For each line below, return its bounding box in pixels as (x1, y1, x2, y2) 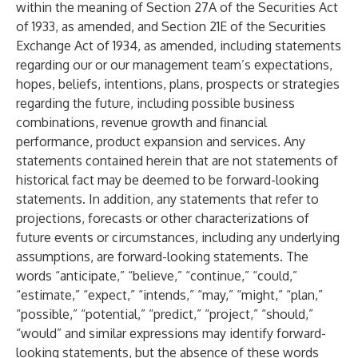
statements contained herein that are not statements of (16, 153, 338, 169)
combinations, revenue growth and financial (16, 114, 267, 130)
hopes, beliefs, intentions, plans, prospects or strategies (16, 76, 340, 92)
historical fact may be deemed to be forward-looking (16, 172, 319, 188)
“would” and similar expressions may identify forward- (16, 325, 326, 341)
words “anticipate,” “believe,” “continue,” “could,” (16, 268, 297, 284)
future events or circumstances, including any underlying (16, 229, 340, 245)
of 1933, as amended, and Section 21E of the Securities (16, 18, 326, 34)
